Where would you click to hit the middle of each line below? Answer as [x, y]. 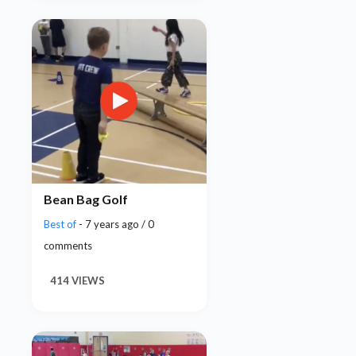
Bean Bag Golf [86, 199]
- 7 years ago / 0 [116, 224]
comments [68, 245]
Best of [61, 224]
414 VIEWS [77, 280]
